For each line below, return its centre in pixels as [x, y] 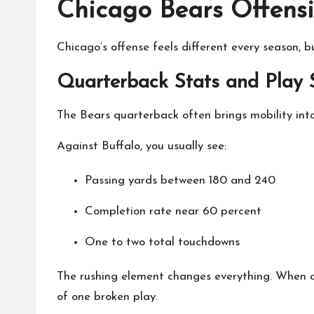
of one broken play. [107, 297]
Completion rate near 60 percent [173, 211]
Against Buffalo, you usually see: [142, 146]
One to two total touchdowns [162, 242]
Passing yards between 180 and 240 [180, 180]
